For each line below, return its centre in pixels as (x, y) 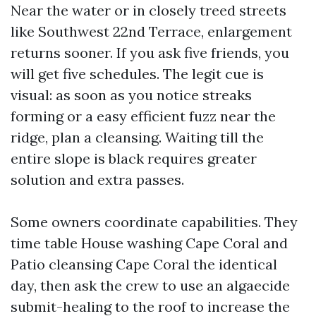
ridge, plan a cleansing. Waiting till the (137, 137)
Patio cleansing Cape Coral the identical (144, 264)
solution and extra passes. (97, 180)
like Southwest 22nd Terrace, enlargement (151, 31)
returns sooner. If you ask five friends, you (150, 53)
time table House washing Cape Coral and (149, 243)
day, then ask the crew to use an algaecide (150, 285)
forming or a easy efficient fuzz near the (143, 116)
